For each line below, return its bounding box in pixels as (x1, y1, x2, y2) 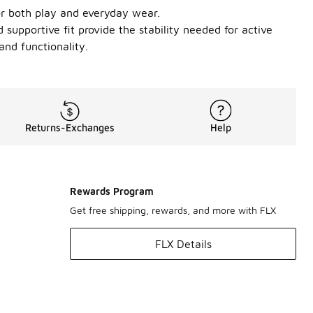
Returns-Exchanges (25, 122, 115, 133)
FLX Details (154, 238, 212, 250)
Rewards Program (70, 185, 154, 197)
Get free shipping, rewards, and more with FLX (70, 204, 276, 216)
